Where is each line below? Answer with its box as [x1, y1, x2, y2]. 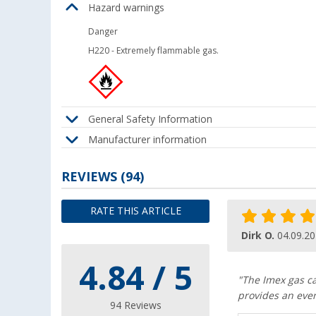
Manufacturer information [88, 133, 207, 145]
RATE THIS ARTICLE [90, 205, 181, 217]
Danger [88, 27, 118, 37]
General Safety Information [88, 113, 212, 125]
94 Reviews [109, 300, 162, 312]
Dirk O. [241, 230, 277, 242]
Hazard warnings [88, 1, 164, 13]
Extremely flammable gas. [116, 46, 219, 56]
